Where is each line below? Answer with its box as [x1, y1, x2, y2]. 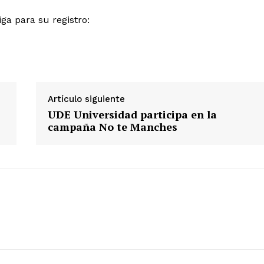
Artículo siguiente [47, 94, 125, 105]
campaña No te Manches [47, 120, 177, 134]
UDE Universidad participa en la [47, 107, 217, 122]
